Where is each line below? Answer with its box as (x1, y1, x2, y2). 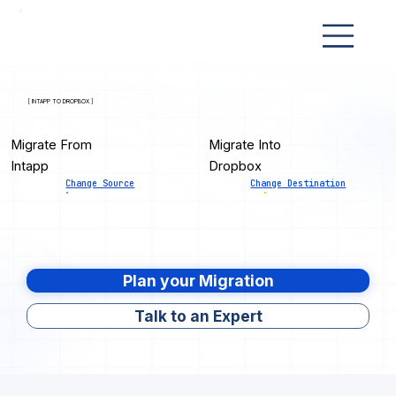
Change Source (65, 177, 135, 190)
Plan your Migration (122, 270, 274, 290)
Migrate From (11, 136, 93, 153)
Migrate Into (209, 136, 282, 153)
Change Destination (250, 177, 346, 190)
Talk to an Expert (133, 306, 263, 325)
